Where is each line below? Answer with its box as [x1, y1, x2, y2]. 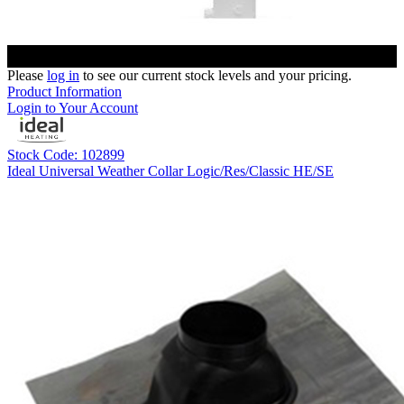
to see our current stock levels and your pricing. [79, 68, 352, 84]
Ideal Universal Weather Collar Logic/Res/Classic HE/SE [7, 163, 334, 179]
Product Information [7, 84, 122, 100]
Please [7, 68, 47, 84]
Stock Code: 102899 [7, 147, 124, 163]
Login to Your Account [7, 100, 138, 116]
